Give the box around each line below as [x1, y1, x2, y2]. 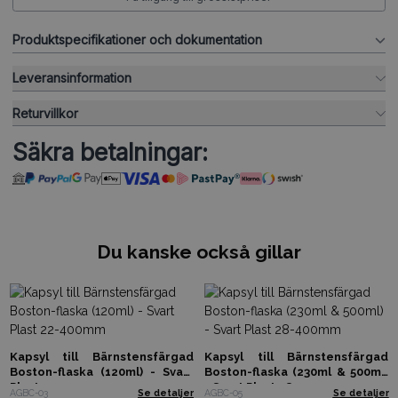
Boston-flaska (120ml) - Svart [9, 364, 194, 378]
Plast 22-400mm [9, 379, 105, 394]
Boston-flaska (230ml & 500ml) [204, 364, 388, 378]
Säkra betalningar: [12, 139, 208, 167]
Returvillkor [12, 105, 78, 121]
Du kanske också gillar [97, 241, 301, 264]
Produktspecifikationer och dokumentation [12, 32, 262, 48]
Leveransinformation [12, 70, 131, 86]
